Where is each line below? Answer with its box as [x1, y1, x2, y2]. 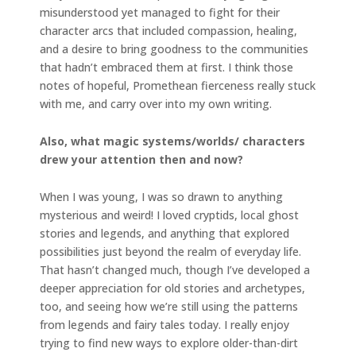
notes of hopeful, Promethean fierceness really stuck [40, 78, 315, 94]
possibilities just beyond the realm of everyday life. [40, 244, 301, 260]
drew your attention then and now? [40, 152, 243, 168]
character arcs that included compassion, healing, [40, 23, 297, 39]
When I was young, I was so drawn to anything [40, 189, 283, 205]
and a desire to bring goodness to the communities [40, 41, 308, 57]
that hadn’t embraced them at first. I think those [40, 60, 293, 75]
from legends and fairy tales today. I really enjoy [40, 317, 289, 333]
